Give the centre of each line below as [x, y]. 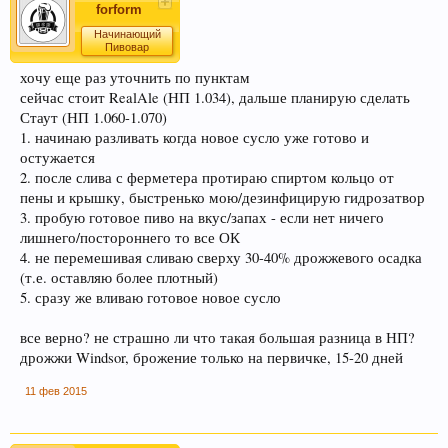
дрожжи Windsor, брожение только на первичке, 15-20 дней [211, 358]
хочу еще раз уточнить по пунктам [135, 78]
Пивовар [127, 47]
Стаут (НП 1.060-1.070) [93, 118]
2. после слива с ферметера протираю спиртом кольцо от [207, 178]
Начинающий [127, 34]
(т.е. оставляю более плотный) [119, 278]
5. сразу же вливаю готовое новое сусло [150, 298]
